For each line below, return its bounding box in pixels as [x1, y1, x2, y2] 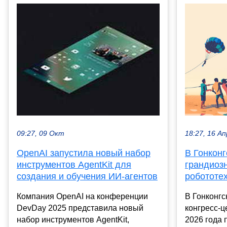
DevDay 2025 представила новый [17, 204, 143, 213]
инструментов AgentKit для [17, 160, 131, 170]
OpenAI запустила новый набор [17, 148, 150, 159]
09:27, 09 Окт [17, 130, 64, 138]
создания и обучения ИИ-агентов [17, 171, 158, 182]
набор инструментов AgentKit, [17, 215, 129, 224]
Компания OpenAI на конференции [17, 192, 148, 201]
